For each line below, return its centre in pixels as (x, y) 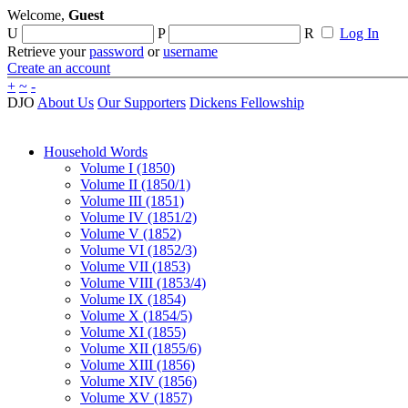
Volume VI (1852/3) (138, 250)
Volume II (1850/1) (135, 184)
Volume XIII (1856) (138, 365)
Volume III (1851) (132, 201)
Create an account (59, 68)
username (190, 51)
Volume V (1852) (131, 234)
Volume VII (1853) (135, 266)
